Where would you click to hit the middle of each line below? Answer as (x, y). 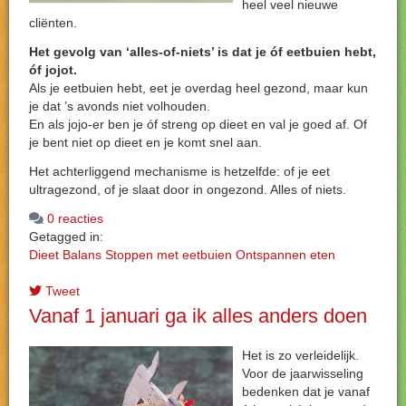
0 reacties (75, 218)
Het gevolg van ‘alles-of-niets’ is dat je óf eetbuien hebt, (203, 52)
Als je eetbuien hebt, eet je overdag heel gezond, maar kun (198, 88)
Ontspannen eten (285, 255)
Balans (82, 255)
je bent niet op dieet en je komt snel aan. (149, 142)
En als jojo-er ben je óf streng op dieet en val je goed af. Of (198, 124)
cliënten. (53, 23)
